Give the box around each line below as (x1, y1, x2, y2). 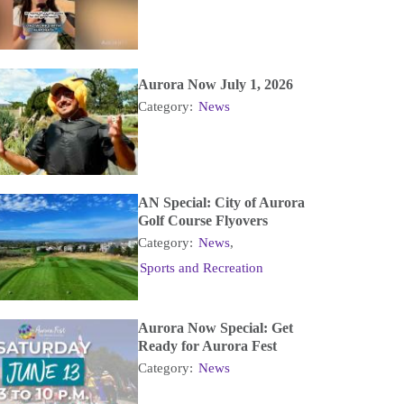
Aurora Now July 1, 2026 (137, 76, 293, 92)
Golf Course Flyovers (137, 212, 268, 228)
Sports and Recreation (139, 260, 263, 275)
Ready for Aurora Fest (137, 337, 277, 353)
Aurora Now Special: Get (137, 319, 293, 335)
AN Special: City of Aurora (137, 194, 305, 210)
